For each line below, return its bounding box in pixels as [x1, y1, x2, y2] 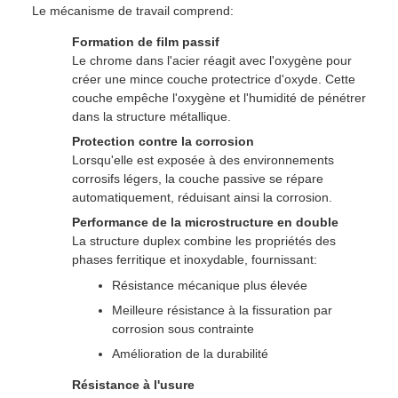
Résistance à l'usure [72, 378, 195, 392]
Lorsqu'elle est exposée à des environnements [72, 153, 334, 167]
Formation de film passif [72, 35, 219, 49]
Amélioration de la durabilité [112, 346, 268, 361]
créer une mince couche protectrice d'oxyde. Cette [72, 72, 355, 86]
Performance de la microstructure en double [72, 215, 338, 229]
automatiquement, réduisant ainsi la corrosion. [72, 190, 332, 204]
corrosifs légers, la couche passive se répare [72, 171, 323, 186]
